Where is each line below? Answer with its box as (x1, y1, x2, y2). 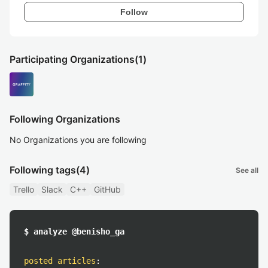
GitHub (94, 184, 121, 194)
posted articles (24, 256, 96, 266)
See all (236, 165, 258, 175)
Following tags (10, 164, 76, 176)
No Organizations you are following (10, 135, 147, 145)
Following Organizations (10, 113, 120, 125)
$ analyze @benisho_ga (24, 227, 124, 236)
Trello (13, 184, 34, 194)
